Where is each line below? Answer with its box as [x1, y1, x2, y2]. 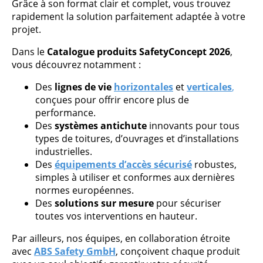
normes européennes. [35, 184, 134, 197]
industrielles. [35, 145, 92, 158]
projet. [12, 23, 41, 36]
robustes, [192, 158, 237, 171]
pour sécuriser [154, 197, 221, 210]
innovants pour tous [147, 119, 240, 132]
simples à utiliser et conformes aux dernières [35, 171, 235, 184]
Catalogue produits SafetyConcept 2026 [47, 45, 230, 58]
